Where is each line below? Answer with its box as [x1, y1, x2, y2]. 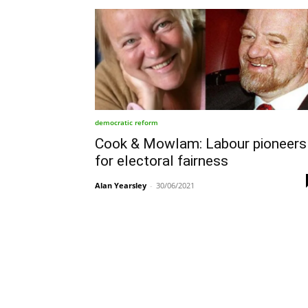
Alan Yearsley [95, 180, 146, 191]
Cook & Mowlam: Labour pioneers [95, 135, 307, 153]
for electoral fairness [95, 153, 228, 170]
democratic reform [95, 118, 158, 128]
